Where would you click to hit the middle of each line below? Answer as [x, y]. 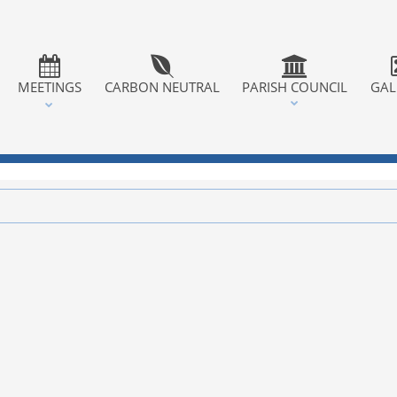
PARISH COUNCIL [295, 86]
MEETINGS [49, 86]
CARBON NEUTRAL [162, 86]
